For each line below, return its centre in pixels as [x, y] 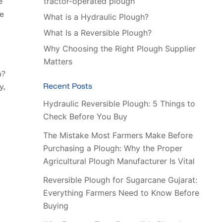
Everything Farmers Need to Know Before [121, 193]
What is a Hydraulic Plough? [96, 17]
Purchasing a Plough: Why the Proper [112, 148]
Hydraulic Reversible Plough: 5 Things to [119, 104]
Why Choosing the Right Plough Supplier [119, 49]
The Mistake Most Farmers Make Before [118, 136]
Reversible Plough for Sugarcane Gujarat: [120, 180]
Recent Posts [67, 86]
